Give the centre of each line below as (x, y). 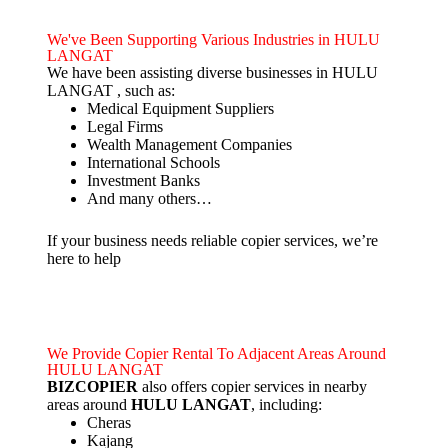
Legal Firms (124, 126)
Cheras (110, 422)
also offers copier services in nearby (252, 386)
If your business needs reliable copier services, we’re (212, 240)
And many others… (149, 198)
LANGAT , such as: (110, 90)
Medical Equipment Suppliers (180, 108)
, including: (286, 404)
